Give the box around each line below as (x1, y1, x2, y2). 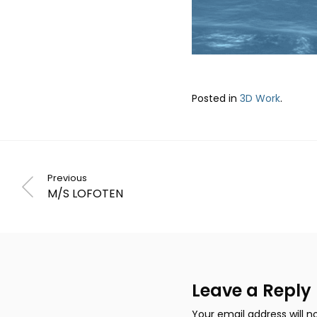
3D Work (239, 91, 280, 105)
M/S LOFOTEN (47, 185, 123, 202)
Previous (47, 171, 87, 185)
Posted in (191, 91, 240, 105)
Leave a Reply (191, 278, 311, 302)
